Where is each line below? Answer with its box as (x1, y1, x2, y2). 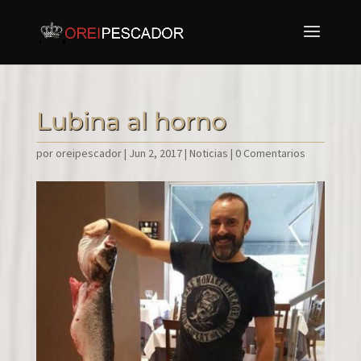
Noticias (189, 146, 228, 160)
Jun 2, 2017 (128, 146, 182, 160)
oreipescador (55, 146, 122, 160)
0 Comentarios (234, 146, 305, 160)
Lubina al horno (35, 106, 226, 136)
